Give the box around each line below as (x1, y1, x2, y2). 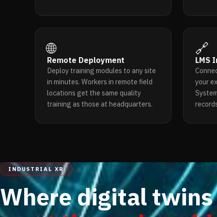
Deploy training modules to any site (47, 65, 156, 75)
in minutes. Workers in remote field (47, 77, 153, 86)
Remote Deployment (47, 55, 124, 65)
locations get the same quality (47, 88, 141, 97)
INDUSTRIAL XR (8, 165, 64, 173)
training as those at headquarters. (47, 99, 153, 108)
